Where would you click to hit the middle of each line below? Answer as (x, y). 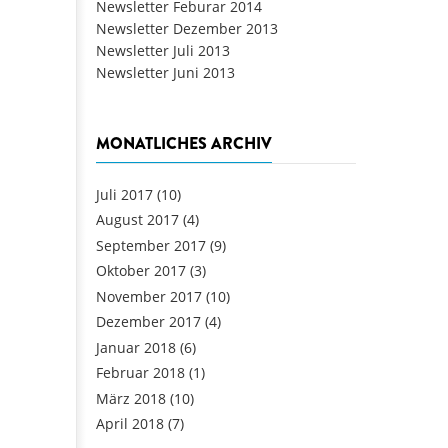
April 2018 (130, 424)
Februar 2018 (140, 373)
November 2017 (149, 296)
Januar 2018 (136, 347)
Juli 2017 (124, 194)
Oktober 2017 (141, 271)
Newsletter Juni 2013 (165, 72)
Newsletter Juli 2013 (163, 50)
